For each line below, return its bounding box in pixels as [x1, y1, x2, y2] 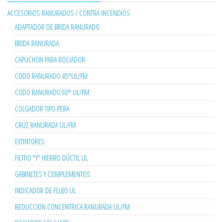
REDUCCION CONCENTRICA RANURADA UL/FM [15, 202, 130, 212]
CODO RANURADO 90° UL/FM [15, 87, 89, 98]
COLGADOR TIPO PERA [15, 104, 69, 114]
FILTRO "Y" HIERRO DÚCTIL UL [15, 153, 88, 163]
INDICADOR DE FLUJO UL [15, 185, 76, 196]
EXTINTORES [15, 136, 45, 147]
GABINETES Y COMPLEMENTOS [15, 169, 90, 179]
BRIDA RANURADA [15, 38, 59, 49]
